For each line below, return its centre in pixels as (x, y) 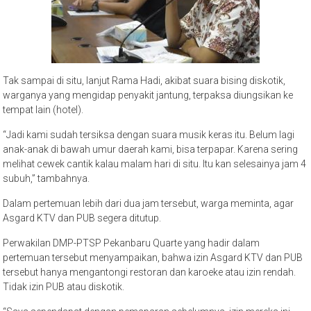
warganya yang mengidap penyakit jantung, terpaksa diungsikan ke (148, 95)
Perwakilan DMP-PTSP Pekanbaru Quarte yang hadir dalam (132, 243)
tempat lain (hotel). (43, 109)
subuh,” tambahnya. (47, 178)
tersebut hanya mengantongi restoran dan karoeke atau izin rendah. (150, 272)
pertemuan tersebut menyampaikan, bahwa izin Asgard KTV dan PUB (153, 257)
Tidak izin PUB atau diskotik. (64, 286)
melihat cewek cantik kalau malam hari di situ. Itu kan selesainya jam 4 (155, 163)
